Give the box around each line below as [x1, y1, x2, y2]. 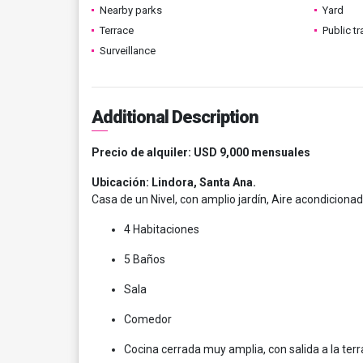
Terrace [100, 24, 134, 36]
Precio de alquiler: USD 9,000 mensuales [92, 146, 310, 159]
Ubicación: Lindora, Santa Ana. [92, 176, 256, 189]
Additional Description [92, 107, 258, 127]
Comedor [124, 313, 172, 326]
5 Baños [124, 253, 165, 266]
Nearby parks [100, 4, 162, 16]
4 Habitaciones [124, 223, 199, 236]
